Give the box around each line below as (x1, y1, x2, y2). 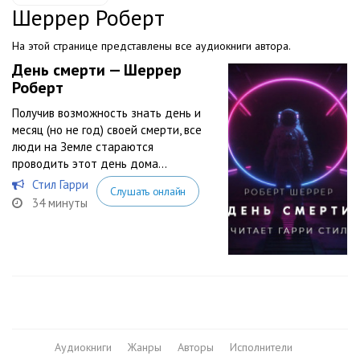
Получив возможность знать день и (12, 105, 201, 121)
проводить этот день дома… (12, 156, 167, 171)
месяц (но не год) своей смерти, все (12, 122, 202, 137)
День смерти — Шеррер (12, 59, 182, 80)
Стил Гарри (32, 177, 88, 192)
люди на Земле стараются (12, 139, 153, 154)
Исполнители (230, 340, 292, 354)
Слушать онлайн (109, 184, 186, 198)
